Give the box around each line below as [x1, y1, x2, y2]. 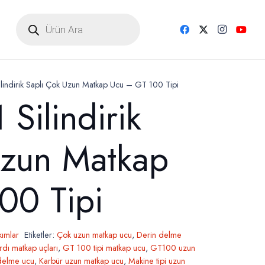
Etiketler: [24, 228, 57, 241]
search [15, 20, 43, 34]
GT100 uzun [150, 241, 195, 254]
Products [15, 11, 51, 24]
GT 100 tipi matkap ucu [62, 241, 146, 254]
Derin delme [137, 228, 182, 241]
